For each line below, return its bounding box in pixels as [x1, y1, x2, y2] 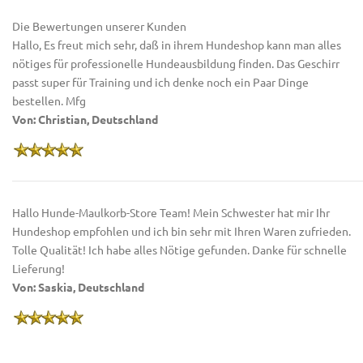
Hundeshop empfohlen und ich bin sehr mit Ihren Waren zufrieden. [12, 223, 351, 238]
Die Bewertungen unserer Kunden [12, 19, 186, 33]
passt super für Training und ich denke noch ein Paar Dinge [12, 75, 309, 89]
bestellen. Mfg [12, 93, 86, 108]
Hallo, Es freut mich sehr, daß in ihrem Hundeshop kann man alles [12, 37, 341, 52]
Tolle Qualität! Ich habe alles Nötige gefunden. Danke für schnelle [12, 241, 347, 257]
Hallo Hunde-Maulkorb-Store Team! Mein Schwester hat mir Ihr [12, 204, 330, 220]
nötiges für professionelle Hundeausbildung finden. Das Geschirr [12, 56, 340, 70]
